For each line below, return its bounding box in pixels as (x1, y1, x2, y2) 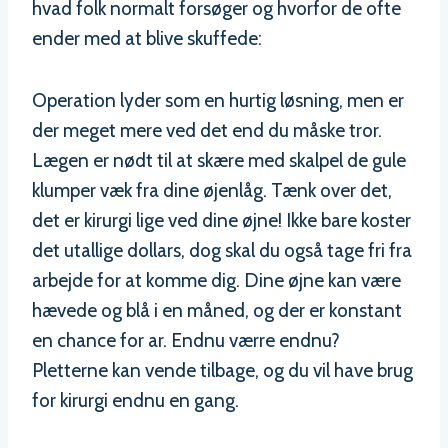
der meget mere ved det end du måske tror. (32, 119, 382, 143)
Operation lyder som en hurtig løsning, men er (32, 89, 404, 113)
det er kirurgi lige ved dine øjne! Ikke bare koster (32, 209, 411, 233)
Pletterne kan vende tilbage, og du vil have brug (32, 359, 413, 383)
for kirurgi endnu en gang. (32, 389, 239, 413)
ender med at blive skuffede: (32, 27, 262, 51)
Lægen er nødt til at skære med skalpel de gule (32, 149, 406, 173)
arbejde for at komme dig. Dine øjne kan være (32, 269, 401, 293)
